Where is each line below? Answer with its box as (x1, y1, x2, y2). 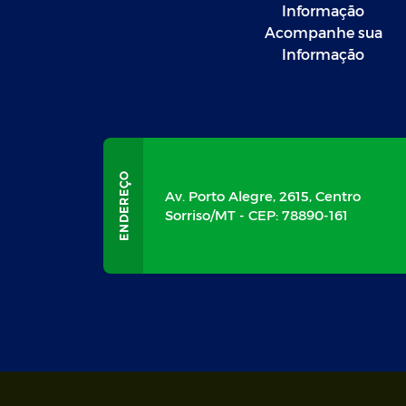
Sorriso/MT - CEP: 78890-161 (165, 207, 348, 224)
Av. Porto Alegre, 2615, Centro (165, 188, 361, 205)
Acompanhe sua (264, 24, 382, 42)
